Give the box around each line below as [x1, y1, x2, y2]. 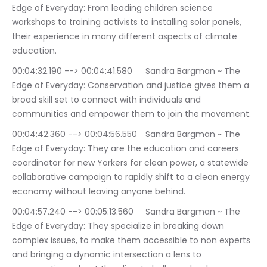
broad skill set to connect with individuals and [12, 94, 203, 105]
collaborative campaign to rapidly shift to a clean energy [12, 171, 252, 183]
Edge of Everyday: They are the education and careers [12, 142, 241, 154]
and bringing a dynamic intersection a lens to [12, 249, 204, 260]
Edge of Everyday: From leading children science [12, 2, 215, 14]
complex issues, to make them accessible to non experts [12, 234, 253, 246]
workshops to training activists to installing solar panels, [12, 16, 244, 28]
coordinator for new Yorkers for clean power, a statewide [12, 157, 251, 169]
